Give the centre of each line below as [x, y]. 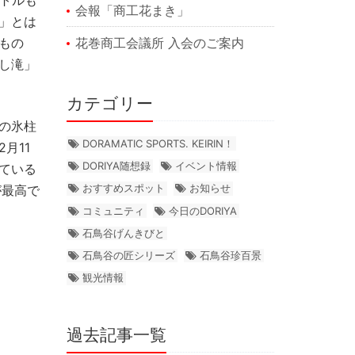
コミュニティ [114, 210]
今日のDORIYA [203, 210]
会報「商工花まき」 [132, 10]
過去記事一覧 [116, 334]
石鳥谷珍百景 [231, 256]
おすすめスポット [124, 188]
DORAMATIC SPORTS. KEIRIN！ [158, 143]
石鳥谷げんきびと [124, 233]
